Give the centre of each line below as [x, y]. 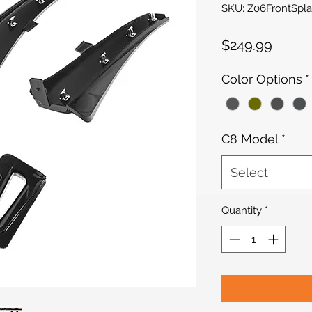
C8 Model [250, 139]
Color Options [262, 79]
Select [249, 173]
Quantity [242, 211]
